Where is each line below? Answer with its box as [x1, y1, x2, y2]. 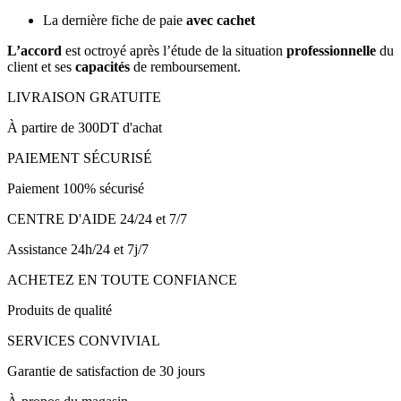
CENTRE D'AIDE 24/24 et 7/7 [7, 211, 187, 227]
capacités [75, 59, 130, 75]
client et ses [7, 59, 75, 75]
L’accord [7, 43, 62, 59]
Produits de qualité [7, 303, 112, 319]
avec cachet [186, 13, 255, 29]
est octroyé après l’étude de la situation [62, 43, 286, 59]
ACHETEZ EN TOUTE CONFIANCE [7, 272, 237, 288]
